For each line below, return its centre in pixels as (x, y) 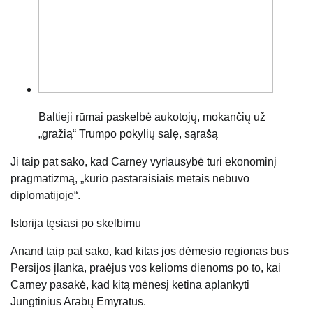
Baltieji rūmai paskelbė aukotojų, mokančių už (152, 117)
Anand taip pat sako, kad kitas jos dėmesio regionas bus (150, 251)
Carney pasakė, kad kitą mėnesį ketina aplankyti (130, 284)
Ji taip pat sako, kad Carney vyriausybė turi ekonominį (144, 161)
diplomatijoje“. (45, 195)
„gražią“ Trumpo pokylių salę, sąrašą (128, 133)
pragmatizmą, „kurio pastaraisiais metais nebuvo (130, 178)
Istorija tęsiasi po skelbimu (76, 223)
